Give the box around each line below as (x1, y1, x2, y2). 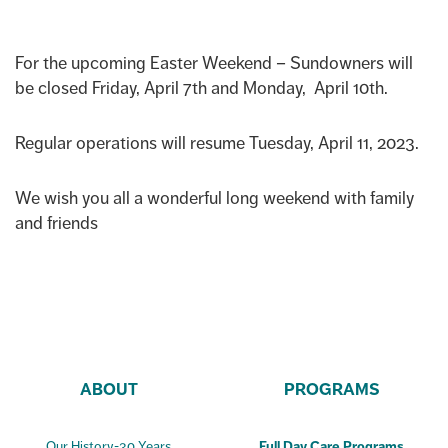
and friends (15, 212, 98, 234)
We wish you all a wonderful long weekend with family (15, 187, 414, 209)
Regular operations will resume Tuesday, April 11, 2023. (15, 132, 419, 154)
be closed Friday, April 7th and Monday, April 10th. (15, 77, 388, 99)
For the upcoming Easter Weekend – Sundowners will (15, 52, 413, 74)
